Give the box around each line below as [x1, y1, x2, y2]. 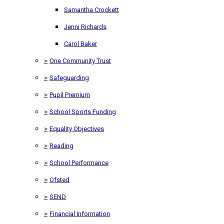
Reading [49, 141, 73, 149]
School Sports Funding [49, 107, 116, 115]
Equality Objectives [49, 124, 104, 132]
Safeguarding [49, 73, 89, 81]
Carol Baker [64, 39, 97, 47]
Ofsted [49, 175, 69, 183]
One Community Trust [49, 56, 111, 64]
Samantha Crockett [64, 5, 119, 13]
